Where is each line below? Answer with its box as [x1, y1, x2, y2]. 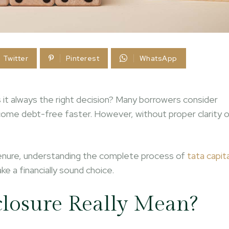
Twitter [3, 54, 29, 63]
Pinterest [65, 54, 100, 63]
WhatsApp [139, 54, 177, 63]
